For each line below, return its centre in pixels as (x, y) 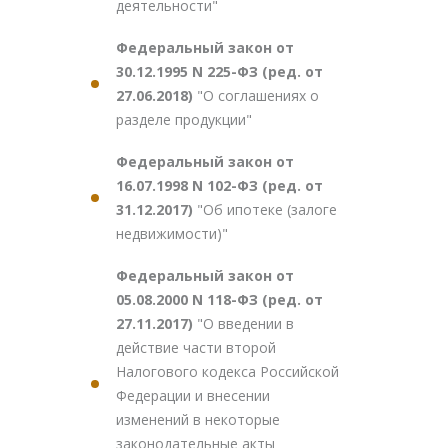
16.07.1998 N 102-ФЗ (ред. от (219, 185)
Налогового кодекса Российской (227, 371)
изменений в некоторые (198, 419)
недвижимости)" (172, 233)
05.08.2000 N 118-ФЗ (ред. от (219, 299)
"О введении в (245, 323)
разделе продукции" (184, 119)
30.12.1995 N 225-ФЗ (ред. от (219, 71)
